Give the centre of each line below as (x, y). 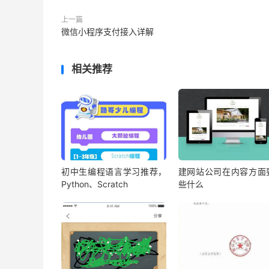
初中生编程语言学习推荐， (114, 172)
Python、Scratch (95, 184)
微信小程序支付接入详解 (107, 32)
